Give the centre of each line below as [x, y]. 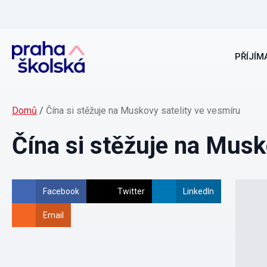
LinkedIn [198, 191]
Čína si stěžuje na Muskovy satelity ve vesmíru [143, 111]
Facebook [61, 191]
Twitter [131, 191]
